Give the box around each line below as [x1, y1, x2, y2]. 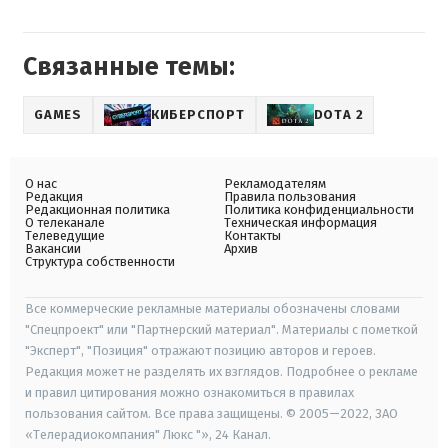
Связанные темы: [23, 52, 235, 82]
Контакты [224, 228, 281, 243]
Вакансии [25, 241, 81, 256]
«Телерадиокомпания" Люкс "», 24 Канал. [25, 427, 271, 442]
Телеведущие [25, 228, 105, 243]
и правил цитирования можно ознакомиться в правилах [25, 385, 354, 400]
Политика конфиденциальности [224, 202, 414, 217]
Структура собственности [25, 254, 175, 269]
